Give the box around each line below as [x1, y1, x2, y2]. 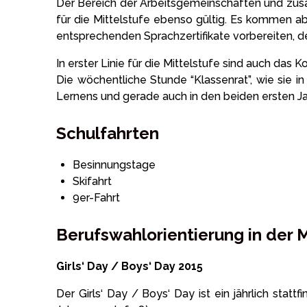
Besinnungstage [73, 158, 156, 171]
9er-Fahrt [73, 191, 121, 204]
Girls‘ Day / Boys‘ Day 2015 [56, 259, 204, 273]
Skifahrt [73, 174, 112, 188]
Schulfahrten [56, 123, 160, 143]
